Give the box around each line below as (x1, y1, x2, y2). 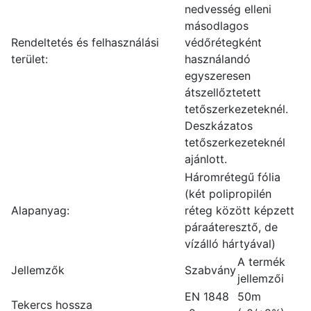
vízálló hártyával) (185, 237, 276, 251)
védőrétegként (185, 35, 262, 49)
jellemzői (237, 271, 284, 285)
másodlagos (185, 19, 249, 33)
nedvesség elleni (185, 2, 271, 16)
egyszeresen (185, 69, 251, 83)
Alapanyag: (11, 203, 69, 217)
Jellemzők (11, 263, 65, 277)
